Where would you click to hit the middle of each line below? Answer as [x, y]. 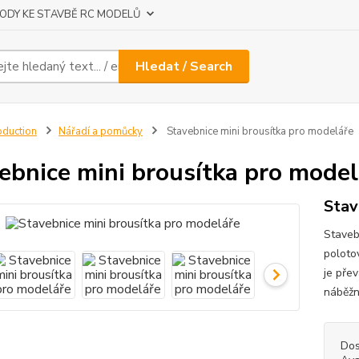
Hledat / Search [184, 66]
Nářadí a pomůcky [100, 131]
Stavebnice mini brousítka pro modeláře [258, 131]
